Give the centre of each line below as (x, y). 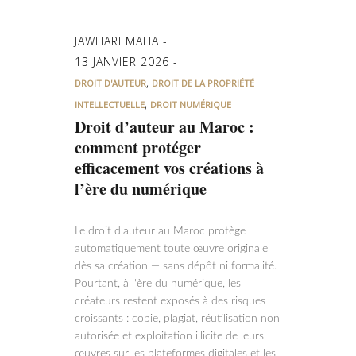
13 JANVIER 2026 (124, 62)
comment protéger (138, 147)
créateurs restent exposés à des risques (170, 301)
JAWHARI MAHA (119, 41)
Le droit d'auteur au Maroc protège (160, 231)
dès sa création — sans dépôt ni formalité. (176, 266)
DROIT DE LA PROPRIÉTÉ (203, 83)
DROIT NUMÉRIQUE (191, 104)
